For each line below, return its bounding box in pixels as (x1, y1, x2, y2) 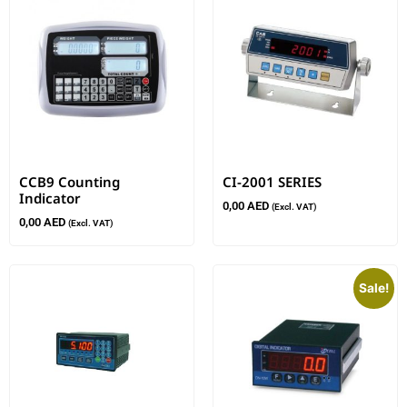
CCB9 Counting (19, 173, 120, 192)
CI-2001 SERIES (223, 173, 322, 192)
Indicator (19, 189, 81, 208)
